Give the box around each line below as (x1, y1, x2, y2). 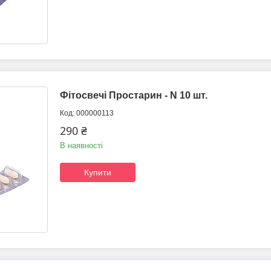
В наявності (60, 141, 103, 151)
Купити (84, 168, 111, 178)
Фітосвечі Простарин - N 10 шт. (60, 90, 207, 101)
